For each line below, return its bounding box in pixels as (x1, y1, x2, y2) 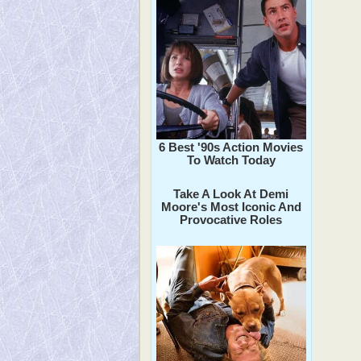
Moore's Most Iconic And (160, 199, 301, 214)
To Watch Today (186, 152, 276, 167)
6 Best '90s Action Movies (159, 139, 304, 154)
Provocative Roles (180, 212, 283, 226)
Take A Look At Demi (173, 186, 289, 201)
